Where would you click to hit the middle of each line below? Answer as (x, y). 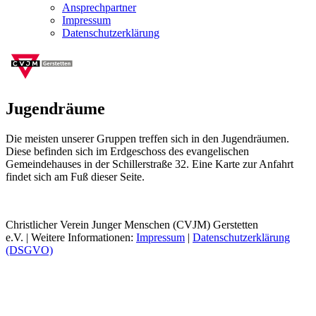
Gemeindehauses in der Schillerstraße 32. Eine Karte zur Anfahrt (150, 164)
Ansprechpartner (99, 7)
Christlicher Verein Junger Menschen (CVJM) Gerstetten (132, 224)
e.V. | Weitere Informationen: (71, 237)
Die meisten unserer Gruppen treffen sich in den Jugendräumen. (147, 138)
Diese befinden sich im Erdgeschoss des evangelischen (127, 151)
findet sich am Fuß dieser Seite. (75, 176)
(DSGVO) (29, 250)
